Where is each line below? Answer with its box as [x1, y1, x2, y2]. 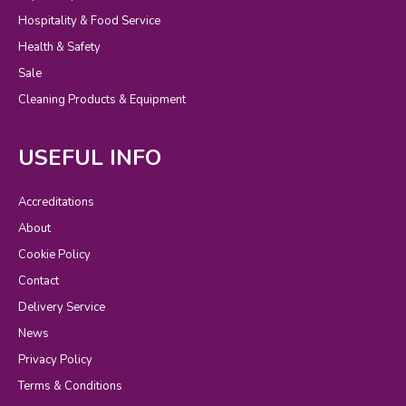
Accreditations [18, 193, 94, 210]
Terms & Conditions [18, 377, 122, 394]
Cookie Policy [18, 246, 91, 263]
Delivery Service [18, 298, 105, 315]
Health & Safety [18, 38, 101, 55]
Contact [18, 272, 59, 289]
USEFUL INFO [18, 142, 161, 172]
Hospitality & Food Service [18, 12, 160, 29]
